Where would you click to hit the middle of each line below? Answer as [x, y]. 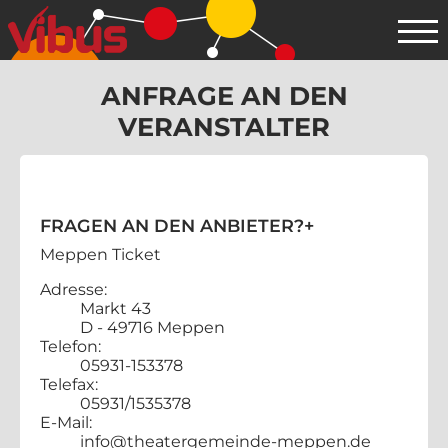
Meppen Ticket [100, 254]
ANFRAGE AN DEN [224, 95]
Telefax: [69, 384]
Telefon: [70, 346]
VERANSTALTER [224, 126]
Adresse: [73, 289]
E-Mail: [66, 422]
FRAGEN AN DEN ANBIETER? [172, 225]
